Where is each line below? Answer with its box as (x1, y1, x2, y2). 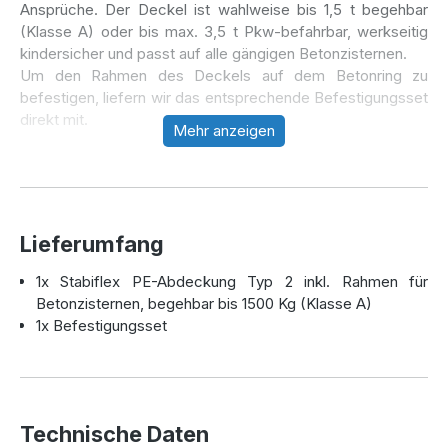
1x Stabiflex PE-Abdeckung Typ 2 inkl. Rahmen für (36, 272, 428, 292)
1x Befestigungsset (36, 316, 167, 336)
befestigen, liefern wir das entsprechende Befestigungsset (20, 88, 428, 108)
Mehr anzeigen (173, 121, 275, 141)
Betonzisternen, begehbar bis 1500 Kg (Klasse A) (36, 294, 372, 314)
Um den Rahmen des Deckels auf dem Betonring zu (20, 66, 428, 86)
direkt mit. (20, 110, 88, 130)
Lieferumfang (20, 231, 164, 258)
